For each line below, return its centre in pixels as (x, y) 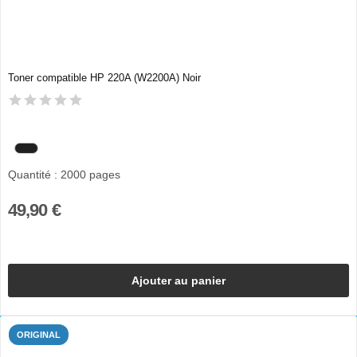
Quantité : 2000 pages (64, 175)
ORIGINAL (39, 335)
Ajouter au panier (178, 280)
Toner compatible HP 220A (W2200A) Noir (104, 77)
